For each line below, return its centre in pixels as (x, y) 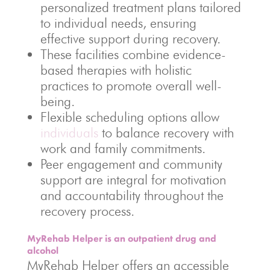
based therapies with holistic (116, 70)
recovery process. (87, 211)
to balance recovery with (166, 133)
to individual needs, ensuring (118, 23)
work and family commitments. (123, 149)
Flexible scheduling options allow (130, 117)
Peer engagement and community (131, 164)
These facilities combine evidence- (133, 55)
